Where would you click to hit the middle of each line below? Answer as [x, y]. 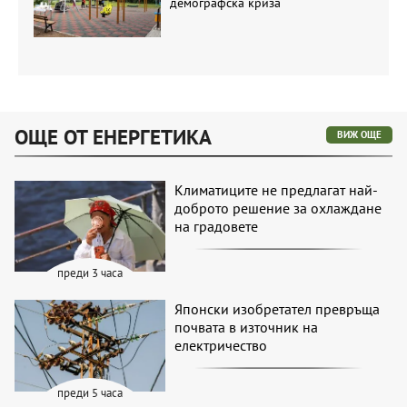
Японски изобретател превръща [278, 309]
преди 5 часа [90, 392]
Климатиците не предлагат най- [277, 189]
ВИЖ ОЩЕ [359, 134]
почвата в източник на [247, 328]
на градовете [217, 226]
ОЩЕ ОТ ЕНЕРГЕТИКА [113, 136]
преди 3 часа [90, 273]
